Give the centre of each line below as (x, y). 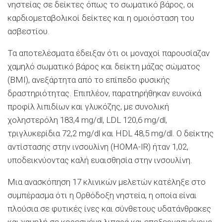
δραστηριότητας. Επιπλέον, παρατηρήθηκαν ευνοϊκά (104, 93)
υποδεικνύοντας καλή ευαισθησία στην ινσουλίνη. (100, 160)
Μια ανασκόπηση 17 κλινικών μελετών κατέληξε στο (107, 182)
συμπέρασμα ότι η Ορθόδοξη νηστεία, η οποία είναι (102, 195)
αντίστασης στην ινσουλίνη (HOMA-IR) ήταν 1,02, (98, 147)
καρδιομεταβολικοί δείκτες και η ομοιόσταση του (101, 18)
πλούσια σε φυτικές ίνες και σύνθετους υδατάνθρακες (109, 209)
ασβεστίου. (28, 31)
